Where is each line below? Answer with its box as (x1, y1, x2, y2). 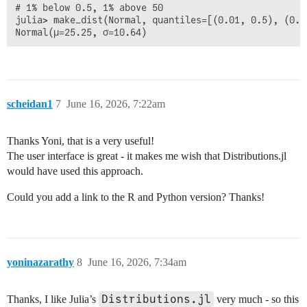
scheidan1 (7, 98, 53, 110)
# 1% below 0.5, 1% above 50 (15, 2, 163, 14)
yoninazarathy (7, 256, 74, 269)
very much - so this (214, 293, 299, 306)
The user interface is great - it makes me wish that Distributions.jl (7, 150, 286, 162)
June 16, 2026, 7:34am (88, 256, 186, 269)
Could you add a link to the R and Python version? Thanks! (7, 191, 265, 204)
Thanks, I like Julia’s (7, 293, 99, 306)
